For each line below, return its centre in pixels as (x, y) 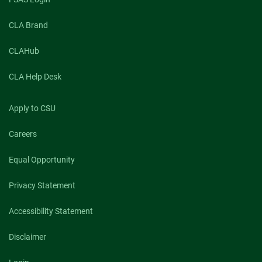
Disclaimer (27, 237)
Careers (23, 134)
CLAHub (24, 51)
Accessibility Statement (51, 211)
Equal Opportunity (42, 160)
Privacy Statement (42, 186)
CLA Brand (28, 25)
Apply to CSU (32, 108)
